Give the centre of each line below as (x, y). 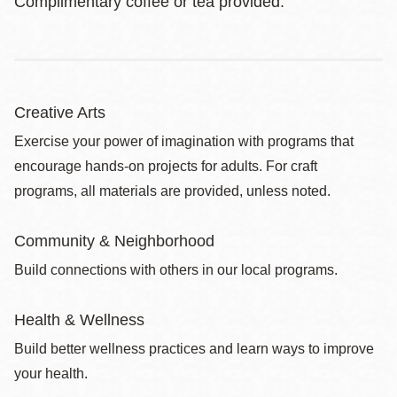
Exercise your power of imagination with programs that (184, 141)
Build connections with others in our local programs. (176, 270)
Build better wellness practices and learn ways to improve (194, 349)
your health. (51, 374)
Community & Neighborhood (114, 241)
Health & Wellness (79, 320)
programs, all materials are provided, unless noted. (172, 191)
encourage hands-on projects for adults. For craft (166, 166)
